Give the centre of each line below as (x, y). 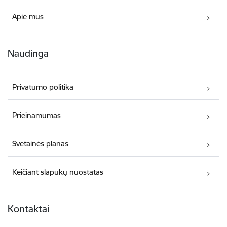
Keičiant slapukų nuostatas (58, 172)
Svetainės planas (41, 143)
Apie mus (28, 16)
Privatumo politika (43, 87)
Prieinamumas (37, 115)
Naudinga (28, 53)
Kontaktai (28, 209)
